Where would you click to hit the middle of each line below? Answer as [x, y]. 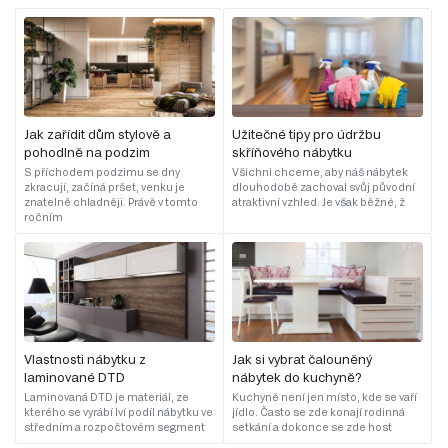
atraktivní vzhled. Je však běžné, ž [318, 201]
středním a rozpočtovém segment [114, 427]
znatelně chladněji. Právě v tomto [111, 201]
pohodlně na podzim [87, 151]
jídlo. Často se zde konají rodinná [318, 412]
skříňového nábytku [292, 151]
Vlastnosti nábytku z [85, 359]
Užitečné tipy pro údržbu [306, 133]
